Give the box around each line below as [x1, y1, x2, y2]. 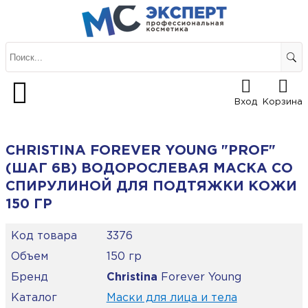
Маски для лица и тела [106, 293, 237, 304]
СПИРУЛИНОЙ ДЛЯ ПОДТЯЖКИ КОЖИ [5, 180, 297, 193]
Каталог [11, 293, 57, 304]
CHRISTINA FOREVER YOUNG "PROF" [5, 144, 276, 157]
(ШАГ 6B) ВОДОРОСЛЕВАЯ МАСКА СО [5, 162, 293, 175]
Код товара [11, 231, 77, 242]
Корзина [263, 98, 302, 107]
